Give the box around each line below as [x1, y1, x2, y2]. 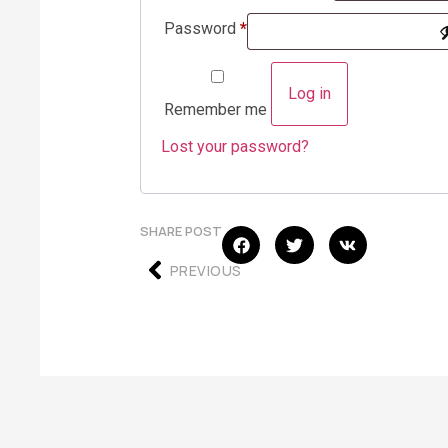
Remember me [164, 99, 267, 119]
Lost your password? [161, 136, 309, 156]
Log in [288, 83, 331, 103]
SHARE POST [140, 221, 222, 240]
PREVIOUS [170, 260, 242, 280]
